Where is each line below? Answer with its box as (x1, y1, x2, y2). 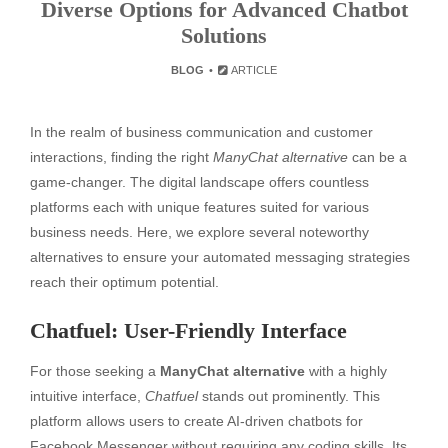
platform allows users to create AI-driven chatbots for (30, 412, 363, 429)
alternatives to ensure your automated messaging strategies (30, 249, 410, 265)
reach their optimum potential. (30, 274, 219, 290)
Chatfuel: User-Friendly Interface (30, 317, 347, 343)
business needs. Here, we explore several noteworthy (30, 224, 369, 240)
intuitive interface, (30, 387, 145, 404)
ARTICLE (229, 64, 278, 76)
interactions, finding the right (30, 149, 213, 165)
